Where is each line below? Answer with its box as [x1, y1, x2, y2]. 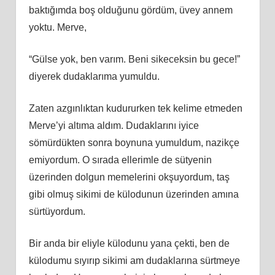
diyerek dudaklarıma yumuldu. [28, 71, 160, 82]
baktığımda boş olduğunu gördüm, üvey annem [28, 4, 233, 15]
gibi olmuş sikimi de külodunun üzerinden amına [28, 188, 239, 199]
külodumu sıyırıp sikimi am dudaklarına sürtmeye [28, 255, 240, 266]
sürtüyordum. [28, 206, 85, 217]
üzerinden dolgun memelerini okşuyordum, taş [28, 171, 230, 182]
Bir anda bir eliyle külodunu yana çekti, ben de [28, 238, 230, 249]
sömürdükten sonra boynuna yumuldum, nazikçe [28, 137, 239, 148]
